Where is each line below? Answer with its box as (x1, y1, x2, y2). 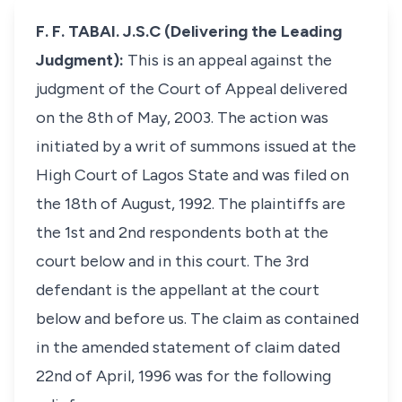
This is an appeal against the (127, 50, 332, 70)
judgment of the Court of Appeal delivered (36, 79, 347, 99)
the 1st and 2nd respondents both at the (36, 223, 328, 242)
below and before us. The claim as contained (36, 309, 359, 328)
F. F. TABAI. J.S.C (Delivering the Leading (36, 22, 342, 41)
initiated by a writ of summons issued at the (36, 136, 356, 156)
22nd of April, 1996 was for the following (36, 366, 331, 386)
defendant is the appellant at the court (36, 280, 319, 300)
